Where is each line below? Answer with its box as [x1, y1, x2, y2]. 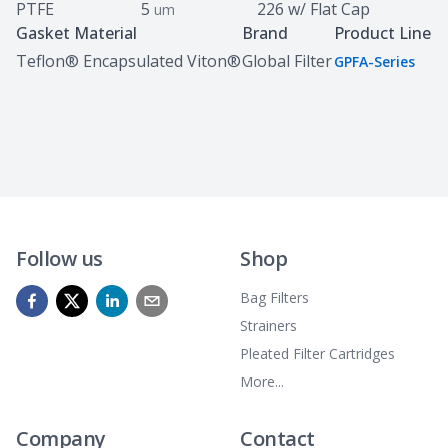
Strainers [240, 316, 297, 335]
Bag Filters [240, 288, 309, 307]
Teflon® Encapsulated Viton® [16, 50, 241, 72]
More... [240, 372, 284, 391]
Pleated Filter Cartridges [240, 344, 395, 363]
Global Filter [242, 50, 333, 72]
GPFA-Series [333, 52, 415, 71]
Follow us [16, 245, 103, 272]
